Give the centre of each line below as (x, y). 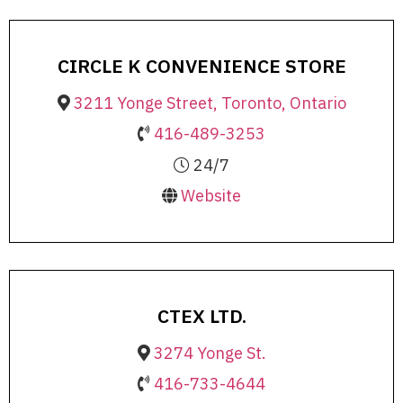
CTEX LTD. (201, 315)
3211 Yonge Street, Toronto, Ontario (210, 103)
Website (211, 196)
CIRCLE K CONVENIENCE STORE (201, 65)
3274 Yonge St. (210, 353)
